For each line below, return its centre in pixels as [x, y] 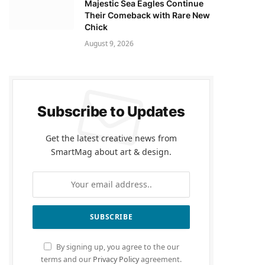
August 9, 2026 [109, 43]
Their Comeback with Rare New [147, 15]
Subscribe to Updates [111, 111]
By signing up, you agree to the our [117, 247]
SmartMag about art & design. [111, 151]
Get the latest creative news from [111, 138]
